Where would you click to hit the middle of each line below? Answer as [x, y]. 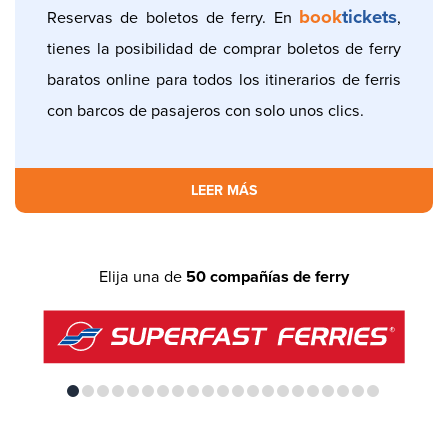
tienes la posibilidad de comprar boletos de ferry [224, 48]
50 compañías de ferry [267, 276]
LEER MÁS [224, 190]
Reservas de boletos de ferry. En [173, 17]
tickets [369, 16]
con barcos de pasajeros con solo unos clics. [205, 110]
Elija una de [142, 276]
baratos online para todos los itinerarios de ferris [224, 79]
